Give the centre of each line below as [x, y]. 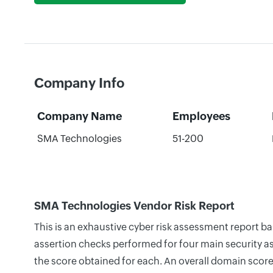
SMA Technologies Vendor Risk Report [134, 206]
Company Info [79, 83]
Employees [201, 116]
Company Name [79, 116]
